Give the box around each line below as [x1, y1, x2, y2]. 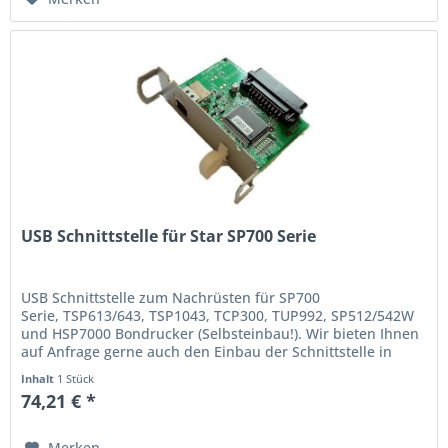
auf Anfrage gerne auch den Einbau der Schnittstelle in [21, 342, 393, 362]
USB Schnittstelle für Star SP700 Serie [21, 225, 317, 248]
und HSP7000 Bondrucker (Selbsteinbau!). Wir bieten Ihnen [21, 324, 420, 344]
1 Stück [57, 371, 95, 387]
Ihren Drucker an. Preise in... [21, 360, 216, 380]
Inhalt [21, 371, 58, 387]
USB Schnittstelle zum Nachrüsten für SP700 [21, 288, 321, 308]
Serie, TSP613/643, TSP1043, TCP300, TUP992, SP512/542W [21, 306, 415, 326]
